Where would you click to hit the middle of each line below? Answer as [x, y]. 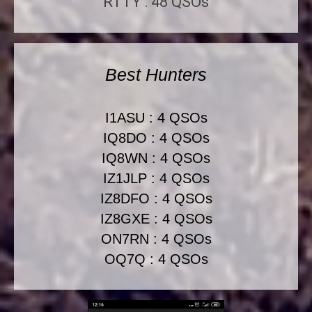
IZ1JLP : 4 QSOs [156, 178]
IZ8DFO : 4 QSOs [156, 198]
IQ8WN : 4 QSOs [156, 158]
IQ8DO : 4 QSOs [156, 138]
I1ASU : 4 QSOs [156, 118]
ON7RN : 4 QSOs [156, 239]
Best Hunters [156, 75]
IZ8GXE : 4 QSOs [156, 219]
